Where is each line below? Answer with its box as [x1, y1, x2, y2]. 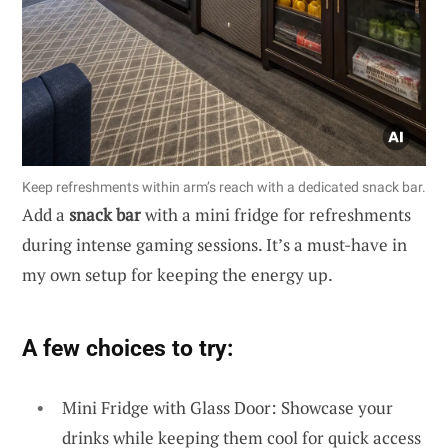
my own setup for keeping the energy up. [22, 262, 333, 286]
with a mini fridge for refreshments [141, 202, 411, 226]
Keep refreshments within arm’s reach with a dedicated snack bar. [22, 178, 426, 195]
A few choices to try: [22, 333, 233, 362]
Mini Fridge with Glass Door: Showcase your [62, 395, 393, 419]
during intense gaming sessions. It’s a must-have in [22, 232, 407, 256]
